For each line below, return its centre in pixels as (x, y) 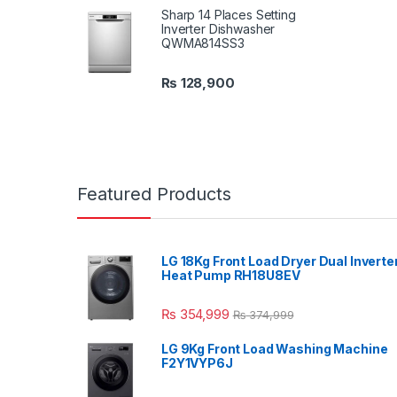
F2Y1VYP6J (197, 363)
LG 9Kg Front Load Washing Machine (275, 349)
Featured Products (154, 194)
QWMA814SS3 (203, 43)
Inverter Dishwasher (218, 29)
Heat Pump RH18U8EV (231, 275)
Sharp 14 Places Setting (229, 15)
